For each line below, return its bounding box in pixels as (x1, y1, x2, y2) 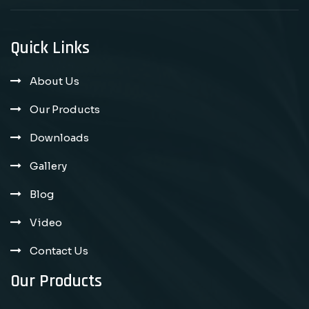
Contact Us (30, 244, 88, 258)
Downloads (30, 131, 89, 145)
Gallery (30, 159, 67, 173)
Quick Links (10, 37, 90, 60)
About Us (30, 74, 79, 88)
